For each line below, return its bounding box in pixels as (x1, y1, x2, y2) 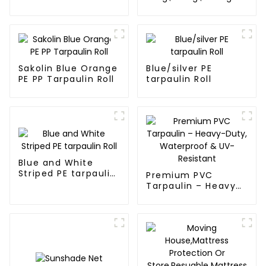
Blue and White (18, 157, 94, 169)
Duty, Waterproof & (145, 191, 243, 203)
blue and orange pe (145, 2, 244, 14)
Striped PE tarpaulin (18, 167, 116, 180)
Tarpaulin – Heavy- (145, 180, 242, 192)
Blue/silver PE (145, 62, 213, 75)
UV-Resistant (145, 201, 211, 214)
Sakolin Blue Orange (18, 62, 118, 75)
